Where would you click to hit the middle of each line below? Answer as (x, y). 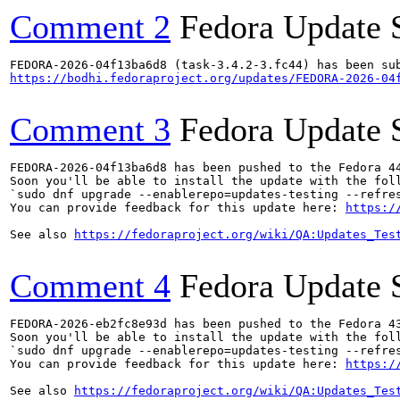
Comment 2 (90, 27)
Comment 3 (90, 129)
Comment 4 (90, 286)
